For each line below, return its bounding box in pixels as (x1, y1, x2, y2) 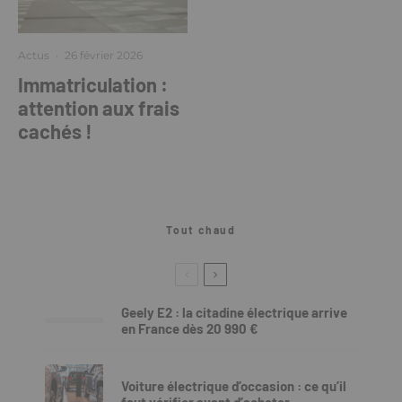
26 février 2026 (65, 48, 143, 62)
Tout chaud (166, 223, 236, 236)
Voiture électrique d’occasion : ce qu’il (121, 377, 346, 394)
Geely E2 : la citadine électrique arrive (121, 304, 347, 320)
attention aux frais (18, 96, 179, 119)
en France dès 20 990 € (121, 320, 258, 336)
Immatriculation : (18, 73, 168, 96)
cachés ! (18, 119, 92, 143)
